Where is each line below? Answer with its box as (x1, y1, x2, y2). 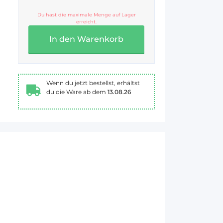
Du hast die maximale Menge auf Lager (37, 12, 136, 17)
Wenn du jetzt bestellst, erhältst (46, 79, 140, 87)
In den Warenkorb (49, 34, 123, 44)
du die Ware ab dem (46, 88, 108, 96)
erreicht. (76, 19, 97, 24)
